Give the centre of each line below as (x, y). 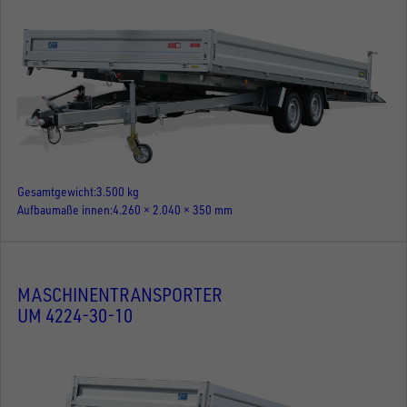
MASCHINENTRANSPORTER (120, 294)
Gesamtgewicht (55, 192)
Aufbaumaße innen (64, 210)
